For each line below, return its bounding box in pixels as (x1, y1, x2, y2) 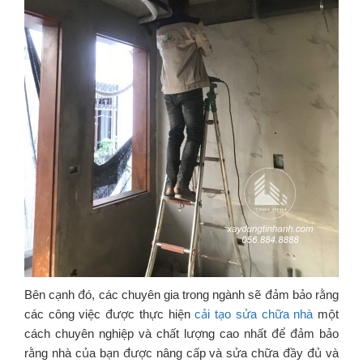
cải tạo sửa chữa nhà (194, 307, 314, 322)
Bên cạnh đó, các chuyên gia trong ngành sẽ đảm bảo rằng (24, 288, 339, 302)
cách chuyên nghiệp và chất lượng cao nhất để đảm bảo (24, 327, 339, 341)
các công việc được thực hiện (24, 307, 195, 322)
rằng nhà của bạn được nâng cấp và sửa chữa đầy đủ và (24, 346, 339, 361)
